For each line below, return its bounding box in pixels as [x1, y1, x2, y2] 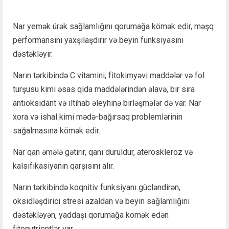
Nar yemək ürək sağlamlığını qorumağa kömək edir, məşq [13, 21, 214, 31]
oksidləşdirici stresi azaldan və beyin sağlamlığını [13, 196, 190, 206]
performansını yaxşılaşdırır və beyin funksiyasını [13, 35, 184, 45]
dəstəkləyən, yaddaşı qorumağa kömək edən [13, 210, 169, 220]
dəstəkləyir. [13, 49, 53, 59]
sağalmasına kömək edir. [13, 125, 100, 135]
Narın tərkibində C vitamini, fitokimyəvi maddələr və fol [13, 70, 204, 80]
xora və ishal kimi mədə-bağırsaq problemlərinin [13, 111, 182, 122]
